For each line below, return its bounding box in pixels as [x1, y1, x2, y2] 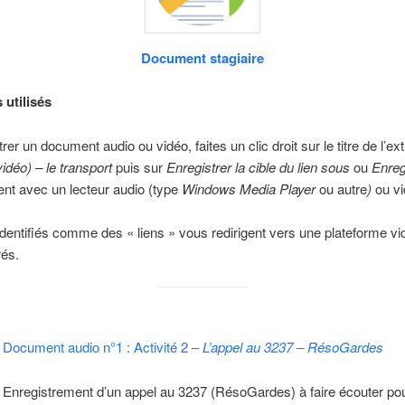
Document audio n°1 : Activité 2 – [2, 337, 202, 357]
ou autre [319, 178, 368, 198]
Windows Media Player [178, 178, 320, 198]
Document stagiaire [140, 47, 264, 68]
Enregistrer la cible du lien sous [166, 156, 354, 176]
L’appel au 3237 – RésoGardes [202, 337, 383, 357]
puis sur [112, 156, 167, 176]
